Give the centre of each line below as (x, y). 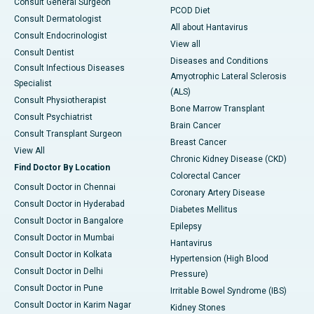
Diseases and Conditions (219, 61)
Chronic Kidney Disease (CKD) (228, 159)
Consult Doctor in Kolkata (63, 254)
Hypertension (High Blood (219, 258)
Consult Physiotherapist (60, 100)
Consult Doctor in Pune (59, 288)
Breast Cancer (198, 142)
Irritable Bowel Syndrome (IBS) (228, 291)
